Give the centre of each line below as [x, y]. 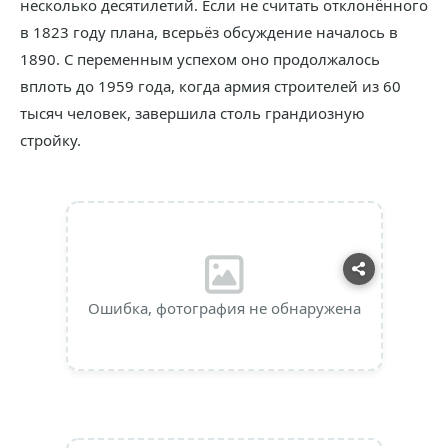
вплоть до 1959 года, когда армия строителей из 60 [210, 86]
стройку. [50, 140]
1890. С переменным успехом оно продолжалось [200, 59]
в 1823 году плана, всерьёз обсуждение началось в [209, 32]
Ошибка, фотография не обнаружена [224, 308]
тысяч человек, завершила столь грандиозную [192, 113]
